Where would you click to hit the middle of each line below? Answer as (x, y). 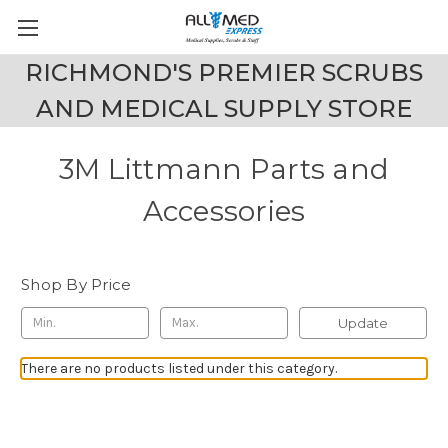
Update (362, 322)
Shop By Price (76, 284)
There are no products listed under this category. (179, 368)
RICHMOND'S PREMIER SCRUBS (224, 72)
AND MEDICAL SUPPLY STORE (224, 108)
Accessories (224, 211)
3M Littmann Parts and (224, 169)
